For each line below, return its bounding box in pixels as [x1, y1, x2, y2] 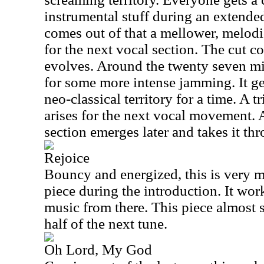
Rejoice [44, 150, 90, 166]
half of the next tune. [44, 216, 167, 232]
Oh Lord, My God [44, 242, 152, 258]
